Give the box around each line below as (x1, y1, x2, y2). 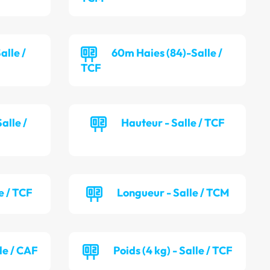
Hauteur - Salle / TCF (121, 116, 225, 130)
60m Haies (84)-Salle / (111, 46, 223, 60)
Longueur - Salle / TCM (116, 186, 229, 200)
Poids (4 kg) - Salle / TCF (113, 243, 233, 258)
